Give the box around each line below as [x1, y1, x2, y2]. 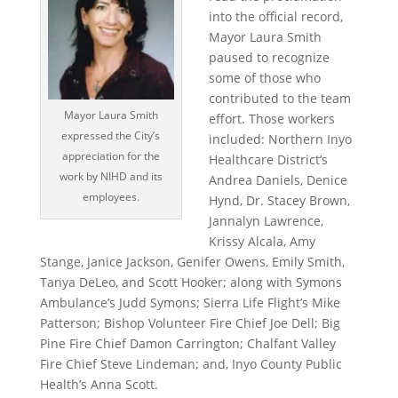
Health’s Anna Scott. [39, 375, 158, 393]
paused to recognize [208, 48, 330, 66]
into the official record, [208, 7, 343, 25]
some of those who [208, 68, 321, 86]
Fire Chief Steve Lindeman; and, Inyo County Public [39, 354, 342, 372]
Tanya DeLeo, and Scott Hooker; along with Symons [39, 273, 342, 291]
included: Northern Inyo [208, 130, 352, 147]
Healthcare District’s [208, 150, 328, 168]
